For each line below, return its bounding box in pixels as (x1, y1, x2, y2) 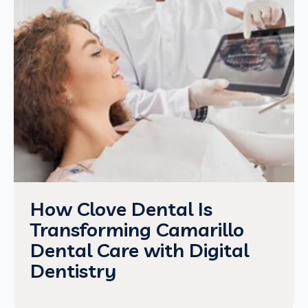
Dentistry (30, 258, 116, 283)
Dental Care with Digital (30, 238, 249, 262)
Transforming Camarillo (30, 217, 244, 241)
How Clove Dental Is (30, 197, 212, 221)
